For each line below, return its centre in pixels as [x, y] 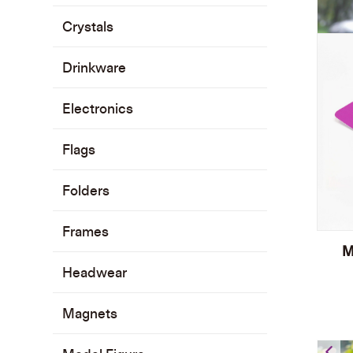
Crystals [88, 26]
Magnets [90, 313]
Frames [86, 231]
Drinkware [95, 67]
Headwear [95, 272]
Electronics [98, 108]
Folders [86, 190]
